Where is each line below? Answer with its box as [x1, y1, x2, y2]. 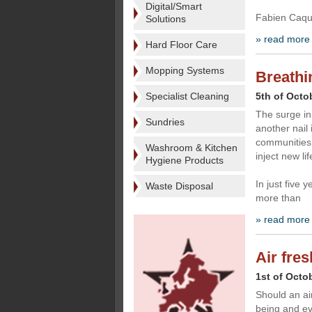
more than [256, 192, 301, 203]
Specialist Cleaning [146, 91, 229, 102]
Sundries [146, 116, 185, 127]
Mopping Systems [146, 65, 224, 76]
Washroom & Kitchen [146, 142, 237, 153]
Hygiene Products [146, 155, 224, 166]
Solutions [146, 13, 186, 24]
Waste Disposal [146, 180, 213, 192]
